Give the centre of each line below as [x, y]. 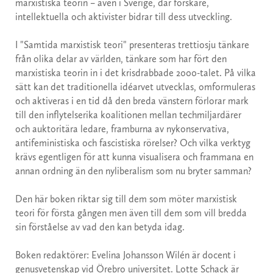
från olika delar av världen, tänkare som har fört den [121, 59]
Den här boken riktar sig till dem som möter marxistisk [126, 199]
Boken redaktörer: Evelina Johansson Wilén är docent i [126, 255]
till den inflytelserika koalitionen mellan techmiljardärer [128, 115]
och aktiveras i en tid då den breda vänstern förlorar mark [132, 101]
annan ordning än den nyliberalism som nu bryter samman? [133, 171]
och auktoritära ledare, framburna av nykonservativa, [122, 129]
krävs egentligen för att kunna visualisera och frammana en [134, 157]
